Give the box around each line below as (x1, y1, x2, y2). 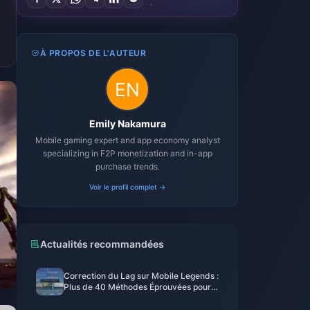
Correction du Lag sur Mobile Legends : (64, 271, 219, 281)
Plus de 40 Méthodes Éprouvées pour (64, 282, 211, 292)
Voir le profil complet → (89, 183, 166, 191)
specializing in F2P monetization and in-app (42, 148, 212, 158)
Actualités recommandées (40, 238, 164, 250)
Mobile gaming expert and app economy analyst (35, 135, 220, 145)
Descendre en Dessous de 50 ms (64, 293, 193, 303)
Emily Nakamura (89, 118, 166, 129)
